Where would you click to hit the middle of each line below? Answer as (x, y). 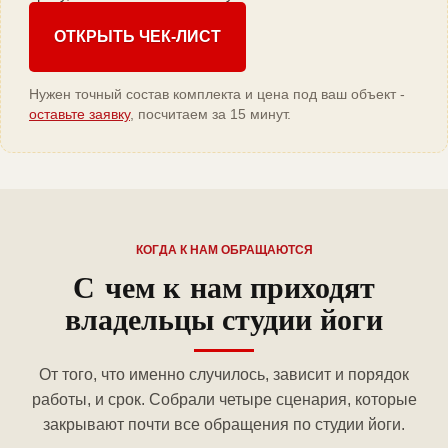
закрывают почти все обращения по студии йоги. (224, 425)
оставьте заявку (79, 114)
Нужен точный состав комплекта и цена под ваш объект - (217, 94)
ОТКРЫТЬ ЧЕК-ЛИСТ (137, 37)
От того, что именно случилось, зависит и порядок (224, 375)
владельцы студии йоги (224, 318)
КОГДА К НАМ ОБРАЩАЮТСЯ (224, 250)
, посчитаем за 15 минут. (210, 114)
